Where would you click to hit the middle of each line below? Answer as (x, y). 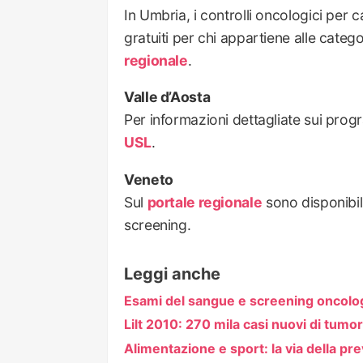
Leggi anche (172, 273)
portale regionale (205, 202)
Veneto (149, 179)
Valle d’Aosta (167, 97)
